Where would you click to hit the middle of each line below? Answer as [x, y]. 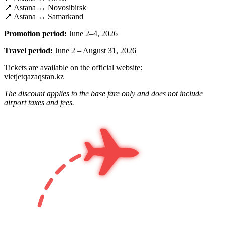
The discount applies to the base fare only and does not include [103, 93]
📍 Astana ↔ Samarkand [44, 16]
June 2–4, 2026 [92, 33]
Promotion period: [35, 33]
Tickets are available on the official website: [73, 67]
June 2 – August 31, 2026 [94, 50]
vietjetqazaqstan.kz [34, 76]
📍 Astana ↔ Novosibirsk [45, 7]
